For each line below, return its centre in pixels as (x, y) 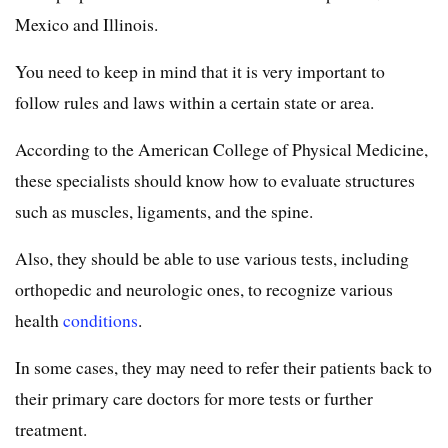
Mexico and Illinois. (86, 24)
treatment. (51, 429)
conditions (100, 320)
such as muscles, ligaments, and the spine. (164, 211)
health (39, 320)
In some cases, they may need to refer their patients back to (223, 367)
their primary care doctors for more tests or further (194, 398)
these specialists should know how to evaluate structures (215, 180)
